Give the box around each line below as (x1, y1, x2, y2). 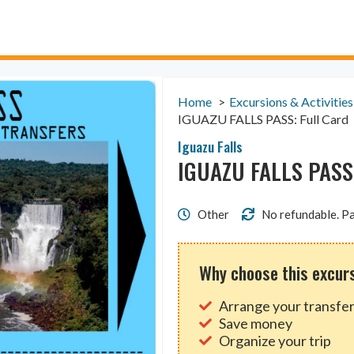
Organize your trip (219, 332, 332, 350)
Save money (219, 314, 293, 333)
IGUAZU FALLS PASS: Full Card (178, 111, 349, 126)
